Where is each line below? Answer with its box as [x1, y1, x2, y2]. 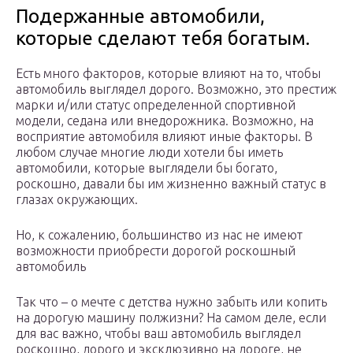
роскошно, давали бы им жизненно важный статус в [16, 176, 326, 191]
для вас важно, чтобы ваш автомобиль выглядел [16, 326, 301, 341]
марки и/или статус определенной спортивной [16, 98, 295, 113]
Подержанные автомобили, [16, 6, 265, 28]
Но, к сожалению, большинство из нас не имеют [16, 228, 303, 243]
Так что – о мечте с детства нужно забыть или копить [16, 295, 327, 310]
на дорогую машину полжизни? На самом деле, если [16, 310, 326, 325]
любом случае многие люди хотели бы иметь [16, 145, 283, 160]
